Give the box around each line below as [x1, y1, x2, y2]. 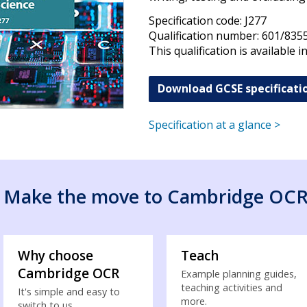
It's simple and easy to [18, 285, 121, 299]
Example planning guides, [181, 267, 297, 281]
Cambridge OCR [18, 265, 120, 283]
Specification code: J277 [149, 13, 267, 29]
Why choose [18, 247, 94, 265]
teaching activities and [181, 281, 283, 295]
